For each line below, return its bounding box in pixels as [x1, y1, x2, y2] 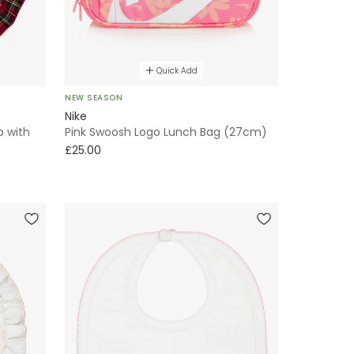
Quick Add [156, 64, 198, 77]
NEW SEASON [65, 91, 122, 104]
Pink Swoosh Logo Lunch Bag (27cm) [65, 123, 267, 140]
